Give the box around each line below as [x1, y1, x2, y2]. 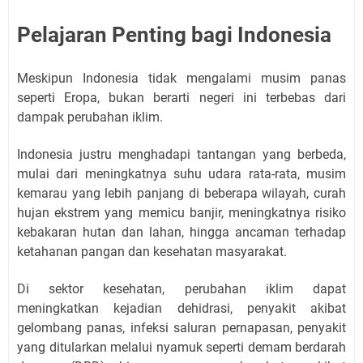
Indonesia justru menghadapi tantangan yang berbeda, [17, 146, 346, 162]
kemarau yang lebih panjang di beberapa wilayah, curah [17, 185, 346, 201]
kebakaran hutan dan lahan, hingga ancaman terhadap [17, 224, 346, 240]
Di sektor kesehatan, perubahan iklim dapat [17, 280, 346, 297]
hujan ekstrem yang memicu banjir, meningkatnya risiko [17, 204, 346, 220]
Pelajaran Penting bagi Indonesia [17, 22, 331, 47]
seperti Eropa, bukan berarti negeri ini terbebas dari [17, 89, 346, 105]
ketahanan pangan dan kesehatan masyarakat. [17, 243, 287, 259]
